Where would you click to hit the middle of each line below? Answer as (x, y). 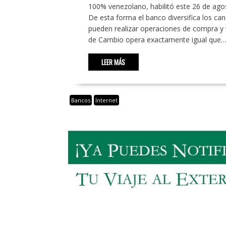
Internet (106, 100)
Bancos (80, 100)
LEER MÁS (113, 62)
